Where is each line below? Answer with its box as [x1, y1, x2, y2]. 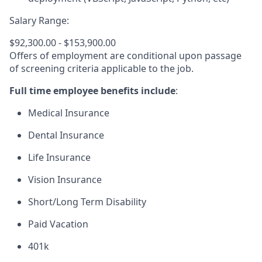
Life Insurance [28, 151, 91, 164]
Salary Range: [9, 14, 69, 27]
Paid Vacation [28, 218, 88, 230]
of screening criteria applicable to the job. [9, 62, 194, 75]
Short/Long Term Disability [28, 195, 146, 208]
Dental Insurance [28, 129, 104, 142]
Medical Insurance [28, 106, 109, 119]
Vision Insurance [28, 173, 102, 186]
